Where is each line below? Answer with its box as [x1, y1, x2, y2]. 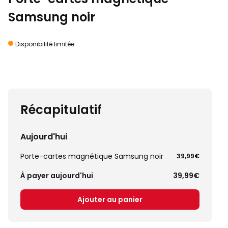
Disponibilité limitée [15, 40, 74, 48]
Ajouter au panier [77, 194, 142, 205]
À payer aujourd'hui [20, 170, 93, 181]
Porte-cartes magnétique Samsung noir [20, 151, 163, 161]
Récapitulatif [20, 101, 102, 118]
